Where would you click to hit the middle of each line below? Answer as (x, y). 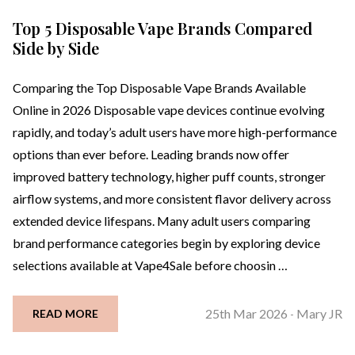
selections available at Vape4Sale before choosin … (150, 265)
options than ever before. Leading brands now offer (151, 155)
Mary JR (319, 314)
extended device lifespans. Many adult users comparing (162, 221)
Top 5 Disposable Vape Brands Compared (162, 29)
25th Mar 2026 (246, 314)
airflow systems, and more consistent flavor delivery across (172, 199)
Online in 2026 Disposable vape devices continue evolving (169, 110)
